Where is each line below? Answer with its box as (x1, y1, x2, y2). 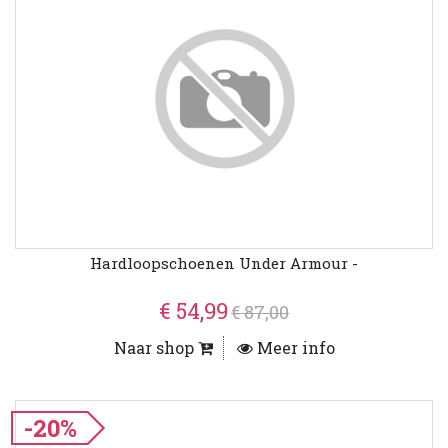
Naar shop (113, 337, 198, 359)
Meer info (252, 337, 335, 359)
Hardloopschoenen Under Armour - (90, 253, 358, 274)
